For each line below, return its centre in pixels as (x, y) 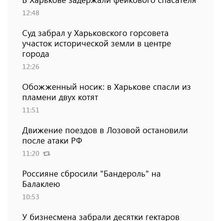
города (36, 54)
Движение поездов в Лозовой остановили (105, 130)
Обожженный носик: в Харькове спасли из (107, 87)
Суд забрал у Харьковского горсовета (95, 33)
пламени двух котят (60, 97)
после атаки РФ (52, 140)
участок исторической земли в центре (97, 43)
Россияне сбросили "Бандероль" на (92, 173)
